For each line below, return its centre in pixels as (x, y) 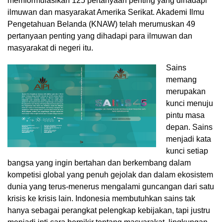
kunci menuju (190, 104)
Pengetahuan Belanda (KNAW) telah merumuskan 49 (101, 24)
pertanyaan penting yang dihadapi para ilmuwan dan (100, 36)
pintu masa (185, 115)
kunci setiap (187, 151)
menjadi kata (189, 139)
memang (181, 80)
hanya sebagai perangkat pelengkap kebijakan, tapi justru (109, 211)
